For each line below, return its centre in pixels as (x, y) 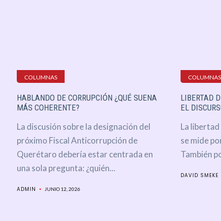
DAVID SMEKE (199, 176)
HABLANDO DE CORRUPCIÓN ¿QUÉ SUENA (87, 98)
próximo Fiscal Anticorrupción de (77, 141)
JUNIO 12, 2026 (62, 189)
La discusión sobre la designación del (83, 127)
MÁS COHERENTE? (48, 108)
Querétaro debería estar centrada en (85, 154)
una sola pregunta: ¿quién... (66, 168)
